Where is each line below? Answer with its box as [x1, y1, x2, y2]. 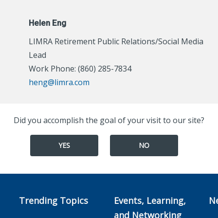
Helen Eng [28, 18, 66, 28]
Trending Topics [19, 195, 88, 206]
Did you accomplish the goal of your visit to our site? [14, 115, 204, 126]
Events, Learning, [114, 195, 186, 206]
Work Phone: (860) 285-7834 [28, 63, 131, 74]
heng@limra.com [28, 77, 90, 88]
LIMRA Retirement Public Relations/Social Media [28, 36, 203, 47]
